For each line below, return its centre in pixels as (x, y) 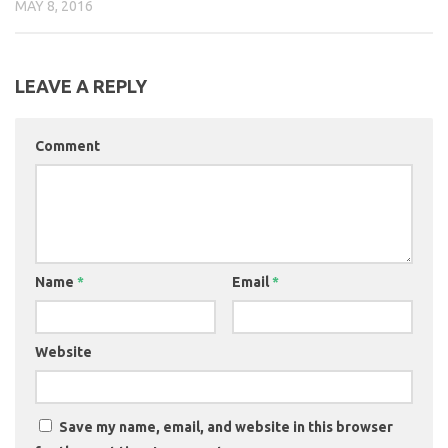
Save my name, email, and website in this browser (226, 427)
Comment (67, 146)
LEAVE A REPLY (81, 86)
